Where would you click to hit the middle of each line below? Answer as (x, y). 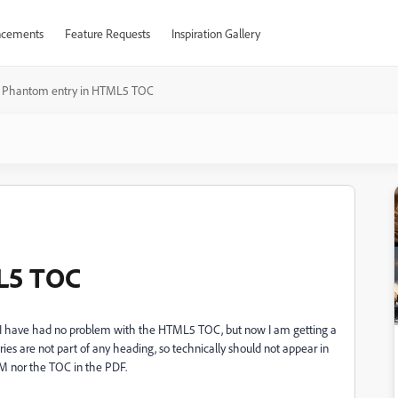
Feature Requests (107, 33)
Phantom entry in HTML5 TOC (78, 90)
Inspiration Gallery (215, 33)
